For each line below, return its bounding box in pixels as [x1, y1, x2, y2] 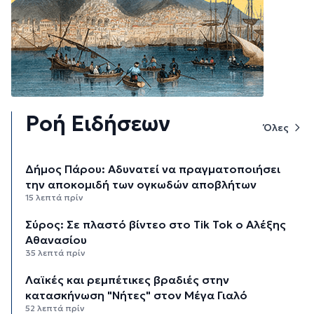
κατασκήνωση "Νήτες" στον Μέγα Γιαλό [25, 287, 248, 302]
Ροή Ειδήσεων [25, 110, 171, 137]
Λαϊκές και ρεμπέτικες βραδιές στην [25, 272, 230, 287]
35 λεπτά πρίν [25, 247, 86, 258]
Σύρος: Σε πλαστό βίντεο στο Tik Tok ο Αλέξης [25, 217, 287, 231]
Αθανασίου [25, 232, 88, 247]
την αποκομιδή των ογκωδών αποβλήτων [25, 177, 257, 191]
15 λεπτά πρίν [25, 191, 84, 203]
